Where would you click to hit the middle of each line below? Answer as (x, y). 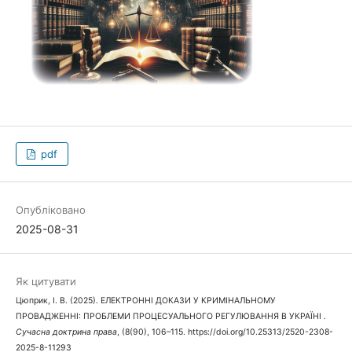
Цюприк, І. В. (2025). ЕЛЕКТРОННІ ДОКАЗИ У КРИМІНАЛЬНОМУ (145, 301)
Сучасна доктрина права (66, 332)
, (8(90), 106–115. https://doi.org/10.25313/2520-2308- (225, 332)
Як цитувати (46, 282)
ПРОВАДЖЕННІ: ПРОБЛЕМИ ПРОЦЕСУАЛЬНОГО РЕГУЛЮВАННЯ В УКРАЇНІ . (170, 317)
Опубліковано (50, 210)
